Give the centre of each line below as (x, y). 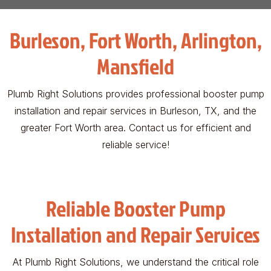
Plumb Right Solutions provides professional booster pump (135, 93)
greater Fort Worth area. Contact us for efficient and (135, 127)
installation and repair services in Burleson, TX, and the (135, 110)
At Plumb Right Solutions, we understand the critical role (135, 262)
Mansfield (135, 66)
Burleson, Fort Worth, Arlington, (135, 40)
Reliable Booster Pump (135, 208)
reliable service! (135, 144)
